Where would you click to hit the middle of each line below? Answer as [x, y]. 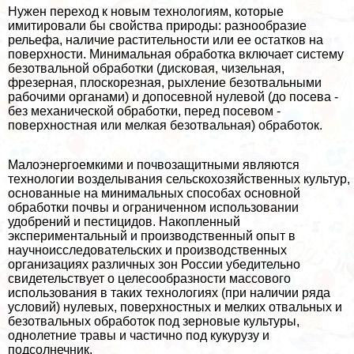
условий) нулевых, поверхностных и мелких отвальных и [175, 307]
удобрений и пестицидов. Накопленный [124, 222]
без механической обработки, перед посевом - [144, 111]
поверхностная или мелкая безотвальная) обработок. [165, 126]
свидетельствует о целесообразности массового [149, 279]
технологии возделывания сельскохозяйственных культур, [179, 179]
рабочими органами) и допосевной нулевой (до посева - [173, 97]
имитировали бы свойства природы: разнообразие [157, 26]
